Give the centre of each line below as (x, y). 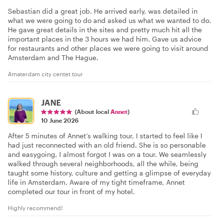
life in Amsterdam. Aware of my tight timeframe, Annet (96, 182)
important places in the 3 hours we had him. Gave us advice (105, 39)
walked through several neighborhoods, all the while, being (103, 164)
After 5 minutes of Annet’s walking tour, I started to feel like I (105, 136)
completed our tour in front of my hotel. (71, 192)
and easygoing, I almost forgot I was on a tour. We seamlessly (107, 154)
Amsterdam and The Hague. (53, 58)
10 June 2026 (60, 120)
